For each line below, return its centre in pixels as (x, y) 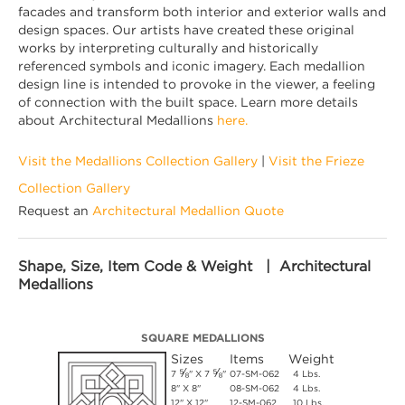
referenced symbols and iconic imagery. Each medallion (192, 66)
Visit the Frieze (316, 160)
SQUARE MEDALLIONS (202, 338)
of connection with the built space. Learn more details (188, 102)
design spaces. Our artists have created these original (186, 29)
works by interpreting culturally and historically (168, 47)
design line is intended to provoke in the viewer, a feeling (197, 84)
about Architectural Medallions (118, 120)
